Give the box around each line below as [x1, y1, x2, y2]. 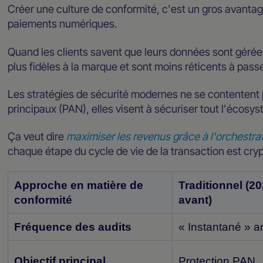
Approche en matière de [14, 179, 144, 192]
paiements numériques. [8, 17, 117, 31]
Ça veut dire [8, 130, 67, 143]
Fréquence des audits [14, 221, 132, 234]
